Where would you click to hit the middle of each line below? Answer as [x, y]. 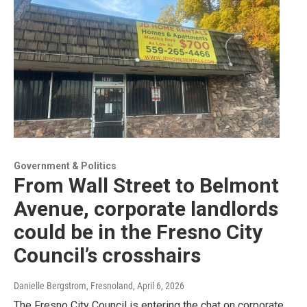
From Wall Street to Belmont [146, 186]
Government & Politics [65, 166]
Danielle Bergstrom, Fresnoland [73, 286]
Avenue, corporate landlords [146, 209]
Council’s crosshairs [107, 256]
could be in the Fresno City [138, 232]
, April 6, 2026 [159, 286]
